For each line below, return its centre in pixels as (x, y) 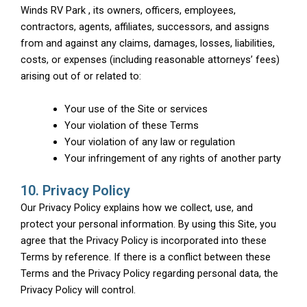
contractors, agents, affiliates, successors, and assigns (145, 27)
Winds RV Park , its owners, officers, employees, (128, 11)
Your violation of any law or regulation (149, 142)
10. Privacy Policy (75, 190)
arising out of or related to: (81, 76)
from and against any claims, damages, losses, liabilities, (148, 44)
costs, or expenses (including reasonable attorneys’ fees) (150, 60)
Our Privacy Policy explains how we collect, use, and (137, 207)
